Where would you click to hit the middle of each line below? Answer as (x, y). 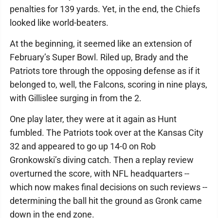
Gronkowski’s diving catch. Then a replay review (102, 160)
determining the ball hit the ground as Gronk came (106, 201)
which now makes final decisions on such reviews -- (109, 187)
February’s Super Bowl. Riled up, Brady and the (99, 57)
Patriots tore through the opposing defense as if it (105, 71)
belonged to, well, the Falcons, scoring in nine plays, (109, 85)
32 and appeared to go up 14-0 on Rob (83, 146)
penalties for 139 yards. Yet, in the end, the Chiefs (105, 9)
